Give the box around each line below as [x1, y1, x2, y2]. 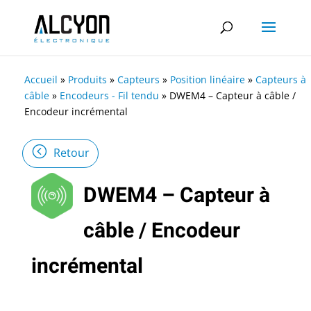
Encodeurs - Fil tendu [60, 89, 159, 102]
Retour [53, 145, 90, 160]
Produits [68, 73, 107, 86]
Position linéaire [170, 73, 245, 86]
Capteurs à [255, 73, 306, 86]
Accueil [24, 73, 58, 86]
